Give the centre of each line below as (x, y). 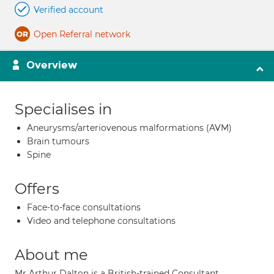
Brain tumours (58, 141)
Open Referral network (82, 34)
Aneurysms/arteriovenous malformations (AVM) (129, 128)
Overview (52, 65)
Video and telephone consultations (101, 221)
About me (51, 255)
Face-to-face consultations (84, 207)
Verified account (68, 10)
